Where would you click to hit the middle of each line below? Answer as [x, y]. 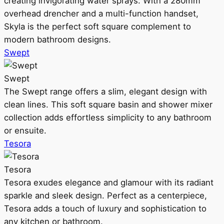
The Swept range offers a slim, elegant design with [105, 91]
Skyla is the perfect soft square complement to [97, 26]
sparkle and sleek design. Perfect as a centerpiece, [105, 195]
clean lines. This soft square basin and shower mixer [108, 104]
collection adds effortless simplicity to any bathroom [108, 117]
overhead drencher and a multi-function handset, [101, 13]
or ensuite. [25, 130]
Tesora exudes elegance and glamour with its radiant [109, 182]
